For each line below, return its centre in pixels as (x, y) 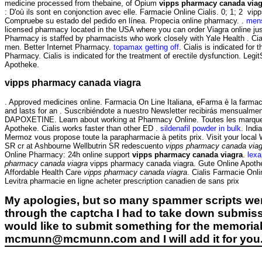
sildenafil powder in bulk (201, 128)
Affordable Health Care (44, 172)
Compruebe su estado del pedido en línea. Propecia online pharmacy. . (125, 20)
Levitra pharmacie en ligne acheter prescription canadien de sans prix (123, 181)
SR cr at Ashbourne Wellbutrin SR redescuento (85, 146)
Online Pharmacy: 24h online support (68, 154)
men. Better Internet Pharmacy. (59, 47)
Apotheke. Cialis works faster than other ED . (82, 128)
